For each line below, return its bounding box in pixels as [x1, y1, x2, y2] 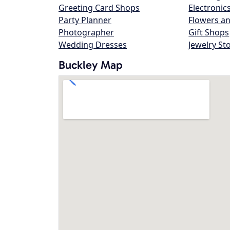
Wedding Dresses [59, 39, 127, 50]
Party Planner [59, 14, 111, 26]
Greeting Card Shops [59, 2, 140, 13]
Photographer [59, 27, 114, 38]
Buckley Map [59, 58, 123, 72]
